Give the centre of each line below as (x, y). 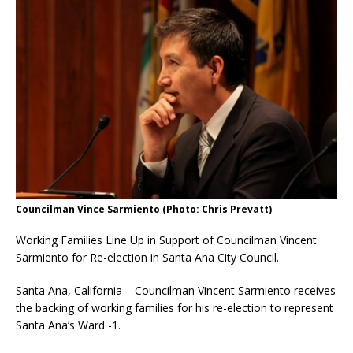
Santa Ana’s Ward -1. (68, 325)
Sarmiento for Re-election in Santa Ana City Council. (147, 257)
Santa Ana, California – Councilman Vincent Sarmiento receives (176, 290)
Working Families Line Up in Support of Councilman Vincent (166, 240)
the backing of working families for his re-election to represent (175, 307)
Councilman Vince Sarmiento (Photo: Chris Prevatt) (144, 209)
